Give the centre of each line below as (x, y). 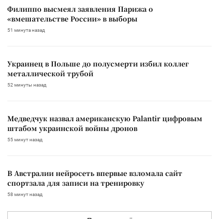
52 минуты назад (27, 85)
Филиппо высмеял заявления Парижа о (80, 9)
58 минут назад (25, 194)
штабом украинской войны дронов (72, 128)
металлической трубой (50, 73)
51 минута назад (26, 30)
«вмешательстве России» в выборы (72, 18)
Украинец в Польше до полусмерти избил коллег (98, 63)
